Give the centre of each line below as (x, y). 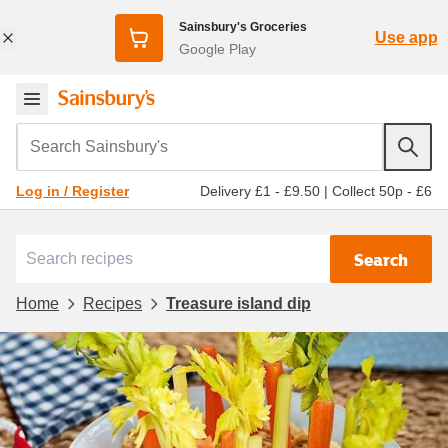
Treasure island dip (238, 303)
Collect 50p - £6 (382, 190)
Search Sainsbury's (91, 135)
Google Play (217, 48)
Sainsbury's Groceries (242, 26)
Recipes (112, 303)
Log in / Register (72, 191)
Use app (406, 37)
